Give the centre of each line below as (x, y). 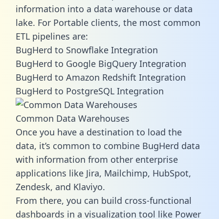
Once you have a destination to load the (99, 132)
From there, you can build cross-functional (104, 200)
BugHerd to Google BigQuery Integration (101, 63)
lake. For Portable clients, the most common (108, 22)
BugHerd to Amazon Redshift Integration (101, 77)
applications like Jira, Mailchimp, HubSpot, (103, 173)
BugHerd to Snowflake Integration (87, 50)
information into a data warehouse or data (104, 9)
